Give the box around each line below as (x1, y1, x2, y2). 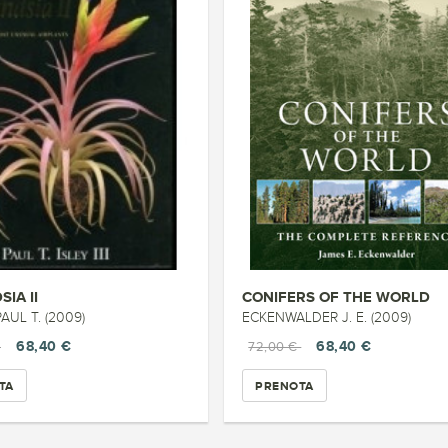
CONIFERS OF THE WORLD (242, 288, 431, 305)
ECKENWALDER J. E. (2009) (242, 310, 412, 325)
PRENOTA (255, 378, 314, 393)
